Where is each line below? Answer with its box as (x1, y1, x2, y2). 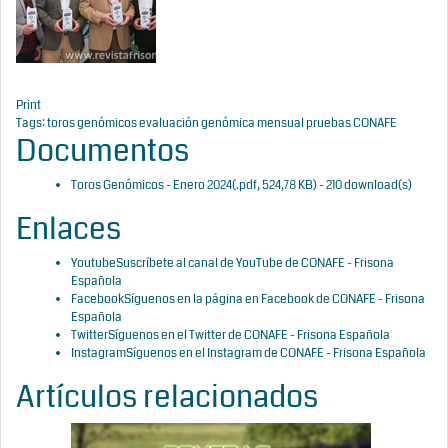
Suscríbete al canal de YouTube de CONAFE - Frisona (116, 255, 394, 272)
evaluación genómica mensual (139, 115, 306, 132)
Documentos (16, 130, 189, 172)
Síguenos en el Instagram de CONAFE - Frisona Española (126, 345, 426, 362)
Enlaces (16, 208, 121, 250)
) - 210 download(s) (313, 177, 412, 194)
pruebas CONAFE (306, 115, 397, 132)
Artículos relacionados (16, 376, 318, 418)
